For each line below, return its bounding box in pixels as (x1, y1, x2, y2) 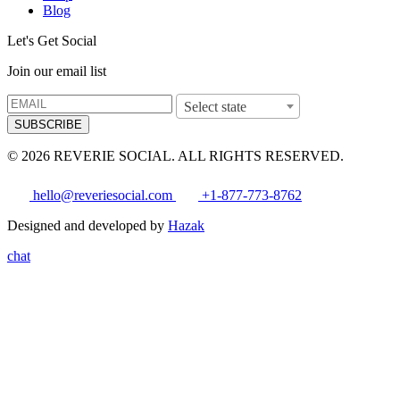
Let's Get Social (7, 33, 96, 49)
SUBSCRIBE (14, 118, 82, 132)
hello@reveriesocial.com (33, 187, 172, 204)
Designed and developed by (7, 218, 168, 234)
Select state (184, 99, 246, 115)
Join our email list (7, 63, 106, 79)
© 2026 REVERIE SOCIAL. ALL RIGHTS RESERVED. (7, 148, 344, 164)
